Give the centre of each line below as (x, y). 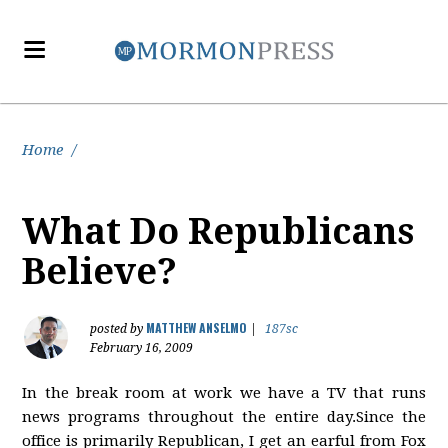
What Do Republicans (218, 231)
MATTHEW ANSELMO (197, 327)
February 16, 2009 (142, 348)
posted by (118, 329)
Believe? (100, 271)
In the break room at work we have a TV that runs (224, 393)
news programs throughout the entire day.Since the (224, 417)
